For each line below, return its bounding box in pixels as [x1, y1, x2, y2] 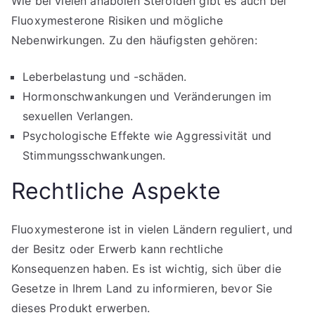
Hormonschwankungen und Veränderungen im [22, 89, 272, 103]
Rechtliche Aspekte [11, 177, 221, 205]
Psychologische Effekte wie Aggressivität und [22, 129, 272, 143]
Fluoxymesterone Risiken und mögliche [11, 13, 223, 27]
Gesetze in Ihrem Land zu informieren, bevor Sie [11, 281, 273, 295]
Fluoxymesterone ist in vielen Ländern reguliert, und [11, 222, 293, 236]
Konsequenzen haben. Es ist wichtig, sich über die [11, 262, 281, 276]
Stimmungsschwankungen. [22, 148, 166, 162]
